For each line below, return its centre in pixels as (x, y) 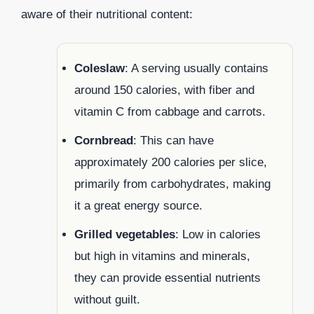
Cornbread (104, 141)
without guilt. (107, 300)
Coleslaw (100, 69)
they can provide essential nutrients (168, 278)
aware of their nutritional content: (107, 14)
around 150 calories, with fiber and (164, 90)
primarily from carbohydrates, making (172, 184)
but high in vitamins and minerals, (162, 257)
